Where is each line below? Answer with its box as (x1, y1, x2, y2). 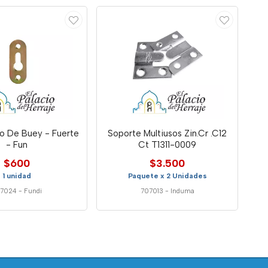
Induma (170, 187, 194, 195)
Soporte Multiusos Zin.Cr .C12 (108, 127, 227, 139)
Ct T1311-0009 (138, 139, 197, 150)
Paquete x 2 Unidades (127, 171, 207, 180)
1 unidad (2, 171, 31, 180)
